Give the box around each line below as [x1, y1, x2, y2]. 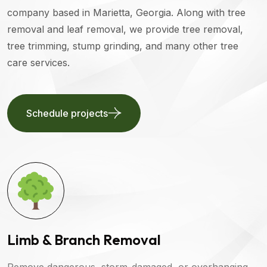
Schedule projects [26, 107, 108, 119]
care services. [7, 56, 70, 69]
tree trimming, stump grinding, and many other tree [7, 39, 238, 52]
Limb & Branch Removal [7, 230, 161, 249]
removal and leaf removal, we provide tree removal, [7, 23, 243, 35]
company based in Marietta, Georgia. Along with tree [7, 6, 246, 18]
